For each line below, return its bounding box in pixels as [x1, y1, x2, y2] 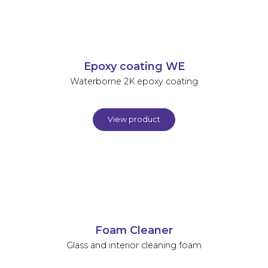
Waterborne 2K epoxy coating [70, 75, 198, 87]
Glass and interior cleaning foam [66, 239, 202, 251]
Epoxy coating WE [83, 59, 185, 72]
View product [108, 114, 160, 124]
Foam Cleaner [95, 223, 173, 236]
